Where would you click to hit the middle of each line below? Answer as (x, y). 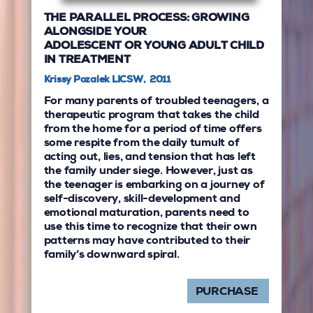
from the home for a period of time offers (153, 130)
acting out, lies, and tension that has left (150, 158)
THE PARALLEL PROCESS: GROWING (146, 19)
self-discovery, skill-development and (142, 199)
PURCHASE (228, 292)
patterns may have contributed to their (147, 241)
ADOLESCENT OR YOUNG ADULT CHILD (154, 46)
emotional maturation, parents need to (146, 213)
